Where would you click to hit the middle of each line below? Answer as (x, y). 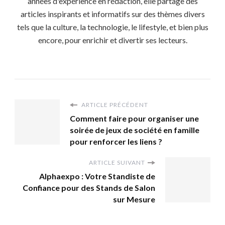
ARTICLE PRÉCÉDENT (114, 105)
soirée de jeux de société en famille (135, 130)
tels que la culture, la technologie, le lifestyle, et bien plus (113, 27)
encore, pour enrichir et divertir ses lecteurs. (113, 40)
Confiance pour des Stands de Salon (89, 188)
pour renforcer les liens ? (116, 142)
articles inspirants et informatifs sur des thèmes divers (113, 14)
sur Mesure (134, 199)
